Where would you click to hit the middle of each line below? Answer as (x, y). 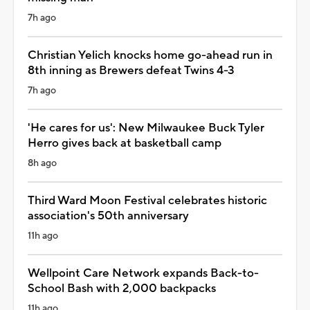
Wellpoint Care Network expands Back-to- (143, 273)
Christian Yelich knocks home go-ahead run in (150, 55)
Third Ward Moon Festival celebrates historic (147, 200)
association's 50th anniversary (108, 216)
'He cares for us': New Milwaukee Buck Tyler (146, 128)
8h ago (42, 163)
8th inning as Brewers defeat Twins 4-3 (131, 70)
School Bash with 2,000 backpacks (122, 288)
